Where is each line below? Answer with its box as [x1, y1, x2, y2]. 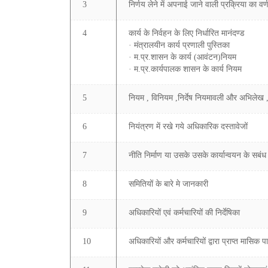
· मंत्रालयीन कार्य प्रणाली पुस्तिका [129, 41, 230, 50]
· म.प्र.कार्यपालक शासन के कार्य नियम [129, 65, 242, 74]
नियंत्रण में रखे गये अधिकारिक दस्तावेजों [129, 122, 248, 131]
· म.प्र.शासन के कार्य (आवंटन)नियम [129, 53, 236, 62]
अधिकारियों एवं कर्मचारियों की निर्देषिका [129, 208, 240, 217]
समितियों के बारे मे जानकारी [129, 179, 208, 188]
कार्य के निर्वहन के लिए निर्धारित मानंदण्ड [129, 29, 245, 38]
